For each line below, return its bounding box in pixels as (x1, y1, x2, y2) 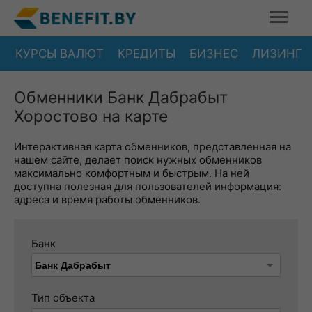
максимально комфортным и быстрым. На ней (14, 166, 249, 180)
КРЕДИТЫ (118, 46, 175, 61)
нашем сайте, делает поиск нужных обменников (14, 153, 262, 166)
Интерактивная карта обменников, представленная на (14, 140, 291, 153)
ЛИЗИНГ (252, 46, 302, 61)
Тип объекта (31, 291, 95, 304)
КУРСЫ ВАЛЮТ (15, 46, 104, 61)
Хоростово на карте (14, 107, 168, 126)
